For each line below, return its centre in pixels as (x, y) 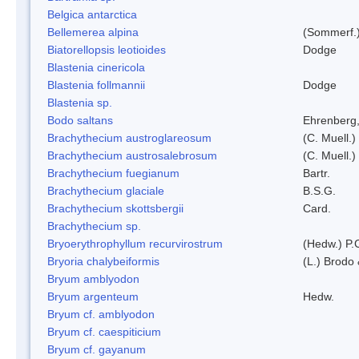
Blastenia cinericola (96, 67)
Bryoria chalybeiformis (103, 261)
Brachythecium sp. (94, 226)
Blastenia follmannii (96, 85)
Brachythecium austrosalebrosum (132, 155)
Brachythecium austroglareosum (129, 137)
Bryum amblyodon (93, 278)
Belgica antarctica (92, 14)
